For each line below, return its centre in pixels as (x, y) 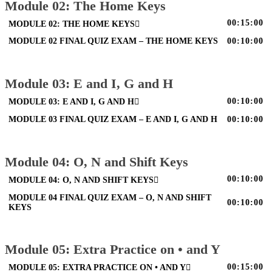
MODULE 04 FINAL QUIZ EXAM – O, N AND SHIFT (110, 197)
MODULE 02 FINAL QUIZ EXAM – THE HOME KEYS (114, 41)
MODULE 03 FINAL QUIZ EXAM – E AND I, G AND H (113, 119)
